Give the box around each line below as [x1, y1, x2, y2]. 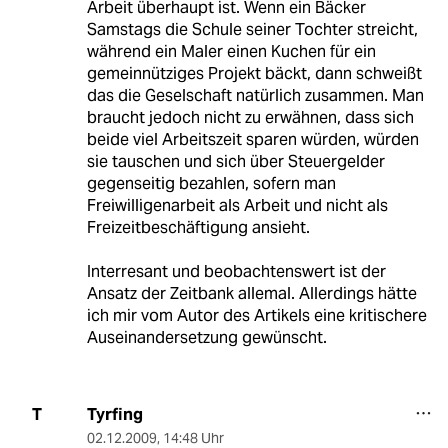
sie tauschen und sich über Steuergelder [86, 150, 385, 172]
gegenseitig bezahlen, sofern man [86, 172, 336, 194]
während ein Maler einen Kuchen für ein [86, 40, 376, 62]
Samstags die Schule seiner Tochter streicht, [86, 18, 418, 40]
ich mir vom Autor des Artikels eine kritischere [86, 304, 427, 326]
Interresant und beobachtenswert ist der [86, 260, 386, 282]
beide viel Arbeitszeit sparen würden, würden [86, 128, 419, 150]
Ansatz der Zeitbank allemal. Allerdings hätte [86, 282, 417, 304]
